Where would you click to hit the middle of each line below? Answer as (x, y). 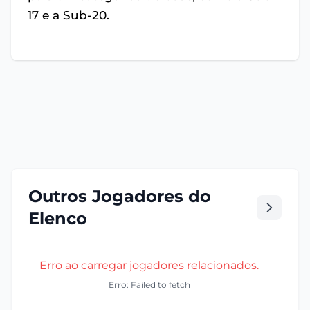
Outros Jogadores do (120, 196)
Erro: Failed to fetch (149, 285)
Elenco (58, 218)
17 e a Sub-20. (69, 15)
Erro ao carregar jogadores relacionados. (149, 265)
